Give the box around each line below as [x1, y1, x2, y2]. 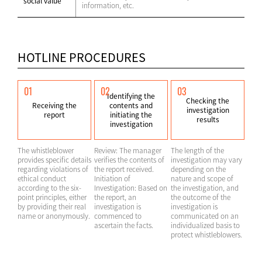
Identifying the [107, 91, 155, 101]
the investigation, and [171, 182, 239, 193]
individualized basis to [171, 220, 240, 230]
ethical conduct [18, 173, 66, 184]
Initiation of [94, 173, 130, 184]
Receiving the [32, 100, 77, 111]
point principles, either [18, 192, 87, 202]
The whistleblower [18, 145, 74, 156]
